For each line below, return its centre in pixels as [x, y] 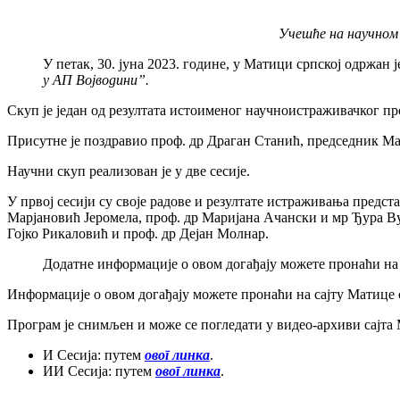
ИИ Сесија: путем [99, 371]
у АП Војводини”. [96, 79]
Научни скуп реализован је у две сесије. [129, 171]
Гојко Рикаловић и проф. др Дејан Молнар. [138, 233]
